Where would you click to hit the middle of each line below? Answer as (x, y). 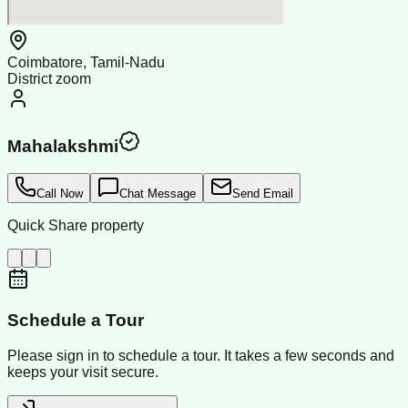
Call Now (60, 194)
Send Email (263, 194)
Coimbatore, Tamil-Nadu (86, 62)
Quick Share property (76, 226)
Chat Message (158, 194)
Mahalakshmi (63, 146)
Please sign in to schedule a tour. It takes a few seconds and (201, 355)
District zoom (49, 78)
